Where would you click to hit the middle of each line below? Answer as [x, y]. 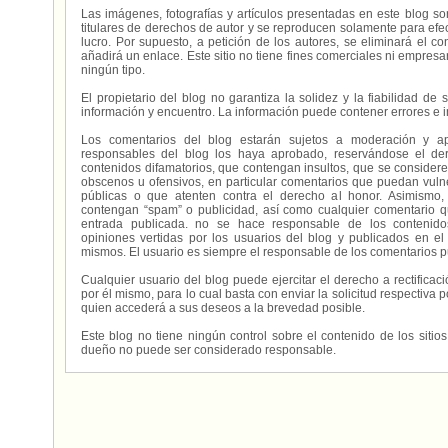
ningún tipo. [113, 70]
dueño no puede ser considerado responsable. [208, 350]
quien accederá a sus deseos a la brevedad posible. [223, 308]
